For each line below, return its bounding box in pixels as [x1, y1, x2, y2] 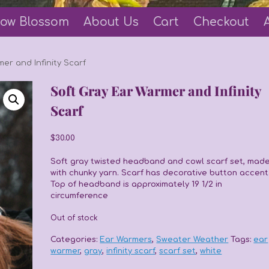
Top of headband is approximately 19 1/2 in [50, 180, 223, 189]
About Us [83, 16, 139, 28]
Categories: [50, 235, 100, 244]
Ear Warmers [100, 235, 153, 244]
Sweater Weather [156, 235, 229, 244]
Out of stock [50, 214, 98, 222]
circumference [50, 191, 109, 200]
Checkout [193, 16, 249, 28]
